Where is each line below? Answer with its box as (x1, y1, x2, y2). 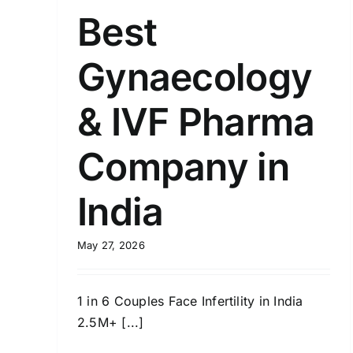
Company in (77, 143, 289, 190)
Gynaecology (77, 53, 313, 100)
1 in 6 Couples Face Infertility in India (77, 292, 303, 309)
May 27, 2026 (77, 238, 145, 251)
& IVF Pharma (77, 98, 315, 145)
